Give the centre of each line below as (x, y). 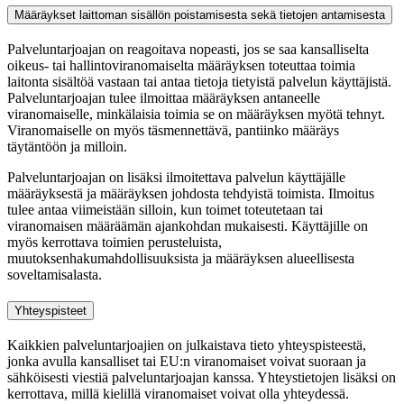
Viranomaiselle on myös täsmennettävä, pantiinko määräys (173, 130)
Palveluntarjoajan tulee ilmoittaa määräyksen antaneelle (164, 97)
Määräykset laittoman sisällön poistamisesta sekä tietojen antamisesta (200, 14)
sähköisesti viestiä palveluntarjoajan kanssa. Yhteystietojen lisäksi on (202, 378)
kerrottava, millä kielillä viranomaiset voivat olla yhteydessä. (178, 394)
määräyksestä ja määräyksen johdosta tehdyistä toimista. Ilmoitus (191, 193)
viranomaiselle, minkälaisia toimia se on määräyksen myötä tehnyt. (196, 114)
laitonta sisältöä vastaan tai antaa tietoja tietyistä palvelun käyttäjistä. (199, 81)
